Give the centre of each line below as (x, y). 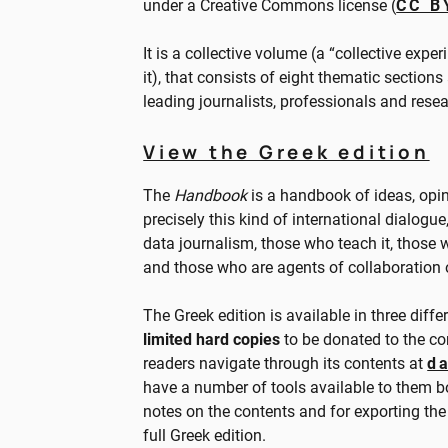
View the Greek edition (286, 151)
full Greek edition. (205, 436)
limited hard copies (212, 340)
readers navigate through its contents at (285, 364)
